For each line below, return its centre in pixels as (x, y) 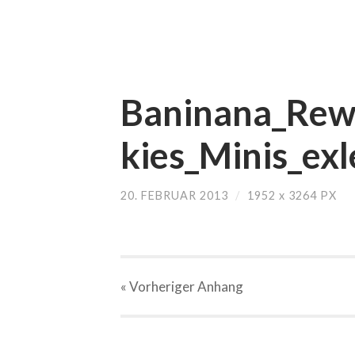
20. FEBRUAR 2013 (174, 195)
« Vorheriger (158, 287)
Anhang (219, 287)
